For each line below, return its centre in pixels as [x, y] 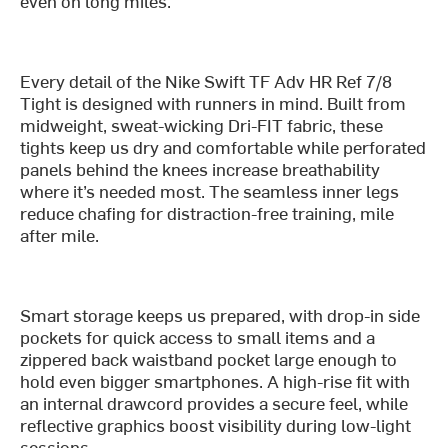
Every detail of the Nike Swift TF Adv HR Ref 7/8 [206, 80]
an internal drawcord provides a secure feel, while [214, 402]
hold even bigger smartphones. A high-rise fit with [215, 380]
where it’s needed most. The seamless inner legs [210, 190]
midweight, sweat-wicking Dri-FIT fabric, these [202, 124]
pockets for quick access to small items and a [198, 336]
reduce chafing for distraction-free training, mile [207, 212]
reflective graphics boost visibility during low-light [216, 424]
